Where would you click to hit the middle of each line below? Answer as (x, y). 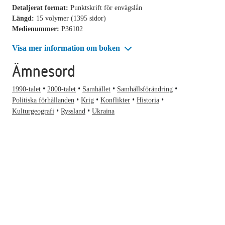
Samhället (96, 89)
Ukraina (103, 111)
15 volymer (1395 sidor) (71, 18)
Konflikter (115, 100)
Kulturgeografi (33, 111)
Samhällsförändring (145, 89)
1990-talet (26, 89)
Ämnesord (44, 71)
